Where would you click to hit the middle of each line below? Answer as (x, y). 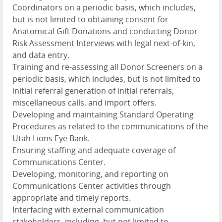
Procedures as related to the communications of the (110, 126)
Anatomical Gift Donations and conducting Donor (105, 31)
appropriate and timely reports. (72, 197)
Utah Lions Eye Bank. (51, 138)
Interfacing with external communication (88, 209)
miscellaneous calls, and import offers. (84, 102)
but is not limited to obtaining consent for (90, 19)
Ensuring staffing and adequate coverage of (94, 150)
